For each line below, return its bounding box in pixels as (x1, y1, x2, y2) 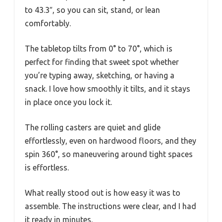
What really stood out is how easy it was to (25, 188, 180, 197)
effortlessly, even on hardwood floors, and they (25, 136, 196, 145)
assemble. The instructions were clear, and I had (25, 201, 196, 211)
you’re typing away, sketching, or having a (25, 70, 174, 80)
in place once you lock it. (25, 97, 112, 107)
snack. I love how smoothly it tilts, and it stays (25, 84, 190, 93)
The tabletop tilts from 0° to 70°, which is (25, 44, 172, 53)
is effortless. (25, 163, 69, 172)
